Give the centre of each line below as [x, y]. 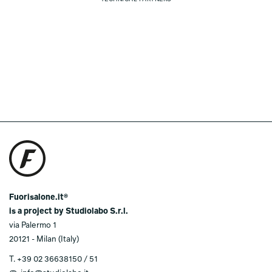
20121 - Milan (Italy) [44, 240]
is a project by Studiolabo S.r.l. [69, 212]
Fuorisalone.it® [39, 198]
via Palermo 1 [33, 226]
